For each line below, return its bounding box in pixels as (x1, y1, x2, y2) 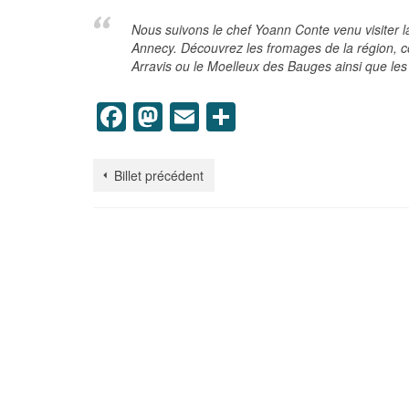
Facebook (126, 95, 255, 138)
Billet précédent (114, 165, 204, 184)
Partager (236, 95, 349, 138)
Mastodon (163, 95, 292, 138)
